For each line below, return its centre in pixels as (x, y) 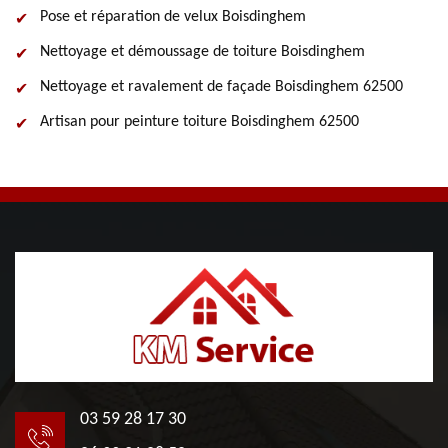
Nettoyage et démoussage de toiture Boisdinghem (202, 52)
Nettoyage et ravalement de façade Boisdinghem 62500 (221, 87)
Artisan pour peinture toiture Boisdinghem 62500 (199, 122)
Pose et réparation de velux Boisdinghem (173, 17)
